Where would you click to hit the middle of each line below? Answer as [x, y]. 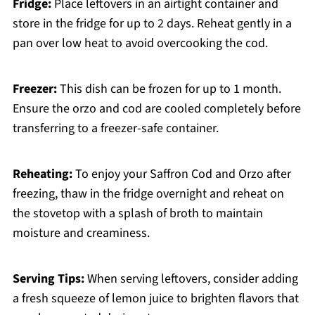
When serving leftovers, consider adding [191, 279]
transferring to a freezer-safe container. [115, 129]
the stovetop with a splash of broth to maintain [137, 214]
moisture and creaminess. [81, 233]
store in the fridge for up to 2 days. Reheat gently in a [152, 24]
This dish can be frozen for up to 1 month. [169, 89]
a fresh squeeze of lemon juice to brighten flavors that [155, 299]
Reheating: [42, 174]
